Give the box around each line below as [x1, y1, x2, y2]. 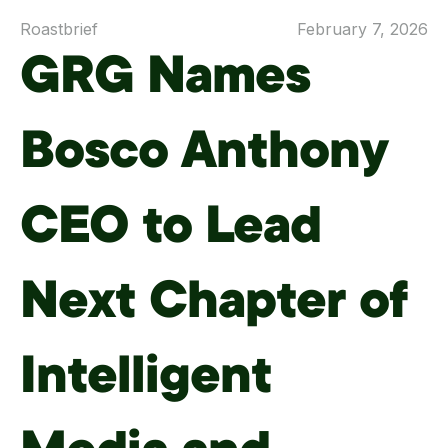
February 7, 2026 [297, 19, 428, 40]
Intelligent [20, 351, 272, 410]
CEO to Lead [20, 201, 321, 260]
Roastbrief [20, 19, 98, 40]
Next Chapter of [20, 276, 408, 335]
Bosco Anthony [20, 126, 388, 185]
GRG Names [20, 51, 310, 110]
